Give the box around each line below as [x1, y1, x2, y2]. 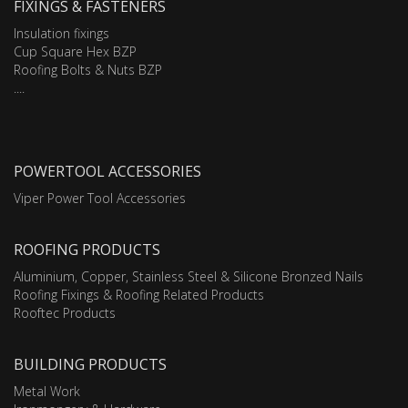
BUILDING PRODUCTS [14, 354, 167, 375]
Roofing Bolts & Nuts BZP [14, 61, 162, 79]
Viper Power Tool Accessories [14, 189, 186, 208]
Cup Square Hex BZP [14, 43, 137, 61]
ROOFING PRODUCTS [14, 240, 160, 260]
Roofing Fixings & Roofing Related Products [14, 286, 264, 304]
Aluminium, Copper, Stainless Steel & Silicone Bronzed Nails [14, 268, 363, 286]
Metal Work [14, 382, 80, 401]
